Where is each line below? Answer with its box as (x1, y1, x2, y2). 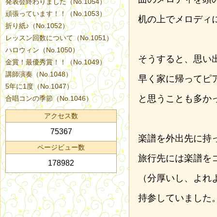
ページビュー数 (37, 143, 85, 151)
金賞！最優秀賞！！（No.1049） (5, 58, 106, 66)
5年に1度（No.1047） (5, 82, 73, 90)
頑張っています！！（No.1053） (5, 10, 106, 17)
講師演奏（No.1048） (5, 70, 72, 78)
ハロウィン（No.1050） (5, 46, 79, 54)
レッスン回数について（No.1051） (5, 34, 113, 42)
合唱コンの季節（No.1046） (5, 94, 93, 102)
